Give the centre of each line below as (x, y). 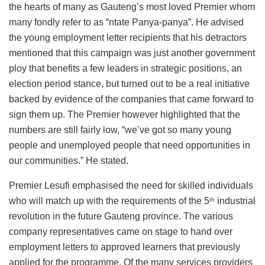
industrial (235, 201)
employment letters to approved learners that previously (125, 247)
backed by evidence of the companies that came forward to (131, 99)
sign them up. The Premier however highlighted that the (125, 115)
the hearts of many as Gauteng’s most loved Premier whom (132, 7)
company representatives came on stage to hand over (121, 232)
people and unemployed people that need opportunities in (130, 146)
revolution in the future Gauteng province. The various (121, 216)
